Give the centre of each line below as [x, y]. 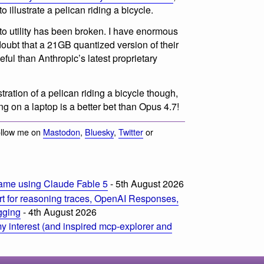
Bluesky [99, 132]
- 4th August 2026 [59, 212]
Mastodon [62, 132]
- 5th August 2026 [146, 184]
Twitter [131, 132]
